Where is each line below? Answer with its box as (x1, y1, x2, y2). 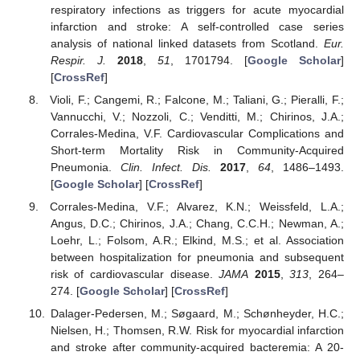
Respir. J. (50, 53, 106, 67)
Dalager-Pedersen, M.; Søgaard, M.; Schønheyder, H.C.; (50, 307, 344, 321)
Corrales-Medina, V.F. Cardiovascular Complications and (50, 127, 344, 141)
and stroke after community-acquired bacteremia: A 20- (50, 341, 344, 354)
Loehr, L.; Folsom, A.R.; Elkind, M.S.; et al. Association (50, 234, 344, 247)
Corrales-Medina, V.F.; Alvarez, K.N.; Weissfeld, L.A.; (50, 200, 344, 214)
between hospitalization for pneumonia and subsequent (50, 251, 344, 264)
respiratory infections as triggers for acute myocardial (50, 2, 344, 16)
